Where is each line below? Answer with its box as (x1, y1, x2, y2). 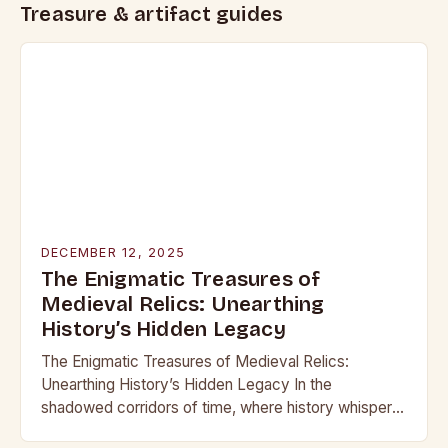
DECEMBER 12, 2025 (41, 244, 186, 260)
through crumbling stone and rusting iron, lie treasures (41, 420, 407, 440)
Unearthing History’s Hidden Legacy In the (41, 374, 332, 394)
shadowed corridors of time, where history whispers (41, 397, 400, 417)
